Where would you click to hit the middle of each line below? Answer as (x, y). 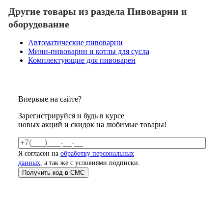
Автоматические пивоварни (75, 43)
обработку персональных (97, 154)
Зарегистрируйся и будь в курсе (71, 116)
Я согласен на (39, 154)
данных (29, 163)
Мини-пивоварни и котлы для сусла (89, 52)
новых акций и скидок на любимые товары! (92, 125)
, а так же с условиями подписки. (90, 163)
